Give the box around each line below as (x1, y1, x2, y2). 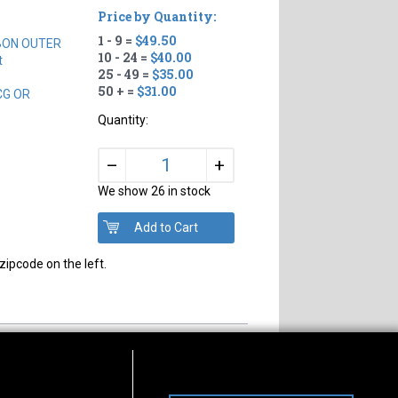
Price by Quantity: (97, 7, 216, 25)
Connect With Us (135, 375, 245, 393)
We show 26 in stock (97, 183, 211, 198)
